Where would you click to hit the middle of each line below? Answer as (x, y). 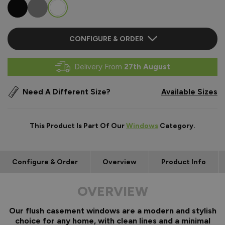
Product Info (184, 162)
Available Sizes (189, 92)
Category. (177, 126)
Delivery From (99, 67)
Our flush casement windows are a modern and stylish (113, 210)
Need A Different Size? (67, 92)
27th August (147, 67)
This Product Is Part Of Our (78, 126)
